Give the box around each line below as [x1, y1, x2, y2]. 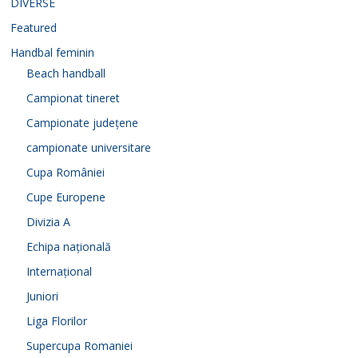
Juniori [26, 288, 59, 304]
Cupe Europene [26, 189, 106, 205]
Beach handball [26, 65, 106, 81]
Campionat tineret [26, 89, 121, 105]
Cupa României [26, 164, 105, 180]
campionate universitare [26, 139, 152, 155]
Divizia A [26, 213, 71, 229]
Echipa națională [26, 238, 112, 254]
